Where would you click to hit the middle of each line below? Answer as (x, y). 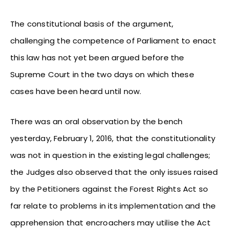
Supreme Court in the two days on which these (102, 74)
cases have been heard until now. (76, 91)
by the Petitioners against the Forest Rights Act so (109, 189)
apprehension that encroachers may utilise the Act (110, 222)
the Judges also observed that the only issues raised (114, 172)
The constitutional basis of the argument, (92, 24)
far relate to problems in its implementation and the (113, 205)
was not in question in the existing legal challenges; (110, 155)
